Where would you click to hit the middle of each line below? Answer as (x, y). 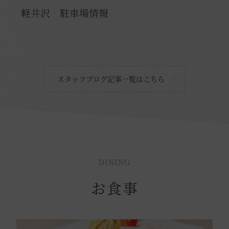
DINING (114, 162)
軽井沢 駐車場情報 (64, 12)
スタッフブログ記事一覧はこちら (111, 78)
